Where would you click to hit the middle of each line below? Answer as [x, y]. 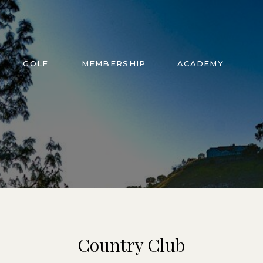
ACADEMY [200, 63]
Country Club [131, 245]
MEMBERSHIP [114, 63]
